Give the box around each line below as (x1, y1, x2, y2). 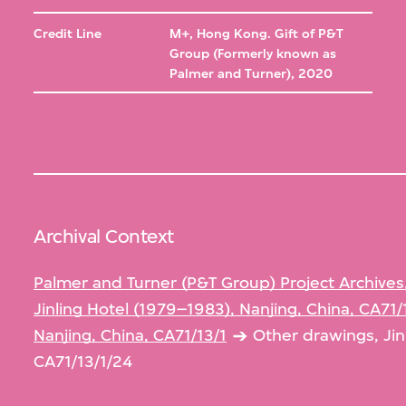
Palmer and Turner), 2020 (169, 65, 333, 82)
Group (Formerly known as (169, 45, 336, 62)
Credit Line (34, 25, 102, 42)
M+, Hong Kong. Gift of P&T (169, 25, 343, 42)
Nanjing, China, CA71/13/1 (34, 325, 227, 346)
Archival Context (34, 224, 174, 247)
